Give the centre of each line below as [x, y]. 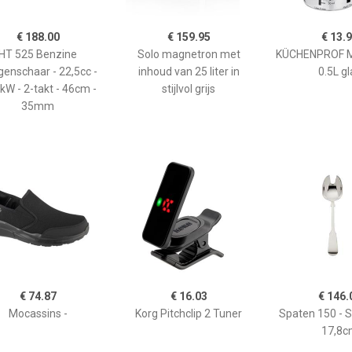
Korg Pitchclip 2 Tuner [189, 313]
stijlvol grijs [189, 89]
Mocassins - [38, 313]
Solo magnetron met [189, 54]
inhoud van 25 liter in [189, 71]
